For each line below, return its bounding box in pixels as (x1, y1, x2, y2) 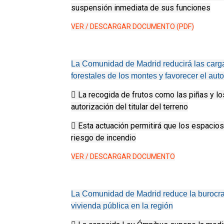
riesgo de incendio (71, 133, 136, 142)
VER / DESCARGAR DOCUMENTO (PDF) (71, 22, 194, 30)
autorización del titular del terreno (71, 102, 188, 111)
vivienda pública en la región (71, 201, 173, 210)
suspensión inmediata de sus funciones (71, 3, 210, 12)
